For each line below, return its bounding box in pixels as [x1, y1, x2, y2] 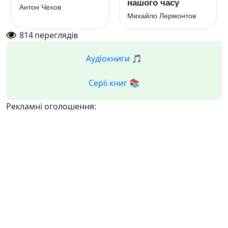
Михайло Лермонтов [127, 12, 196, 20]
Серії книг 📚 [89, 77, 139, 89]
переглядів [35, 30, 78, 41]
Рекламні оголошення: [6, 101, 96, 112]
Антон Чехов [19, 3, 61, 11]
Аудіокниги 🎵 [86, 53, 142, 64]
